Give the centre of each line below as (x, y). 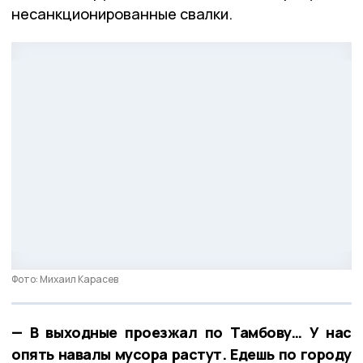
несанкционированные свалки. (122, 13)
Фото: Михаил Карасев (65, 279)
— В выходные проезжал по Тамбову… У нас (181, 332)
